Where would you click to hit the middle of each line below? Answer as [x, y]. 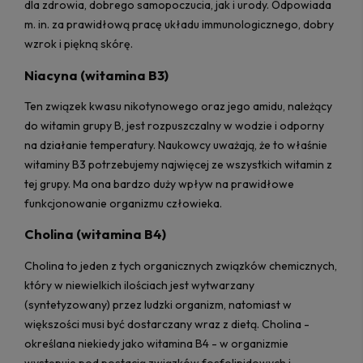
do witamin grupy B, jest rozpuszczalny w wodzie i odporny [174, 125]
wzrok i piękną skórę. [79, 44]
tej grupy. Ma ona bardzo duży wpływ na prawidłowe [159, 184]
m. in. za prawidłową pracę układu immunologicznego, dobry [179, 25]
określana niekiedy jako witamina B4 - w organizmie [156, 343]
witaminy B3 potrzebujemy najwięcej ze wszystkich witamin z [178, 164]
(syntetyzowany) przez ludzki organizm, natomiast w [158, 304]
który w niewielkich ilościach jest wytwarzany [139, 285]
